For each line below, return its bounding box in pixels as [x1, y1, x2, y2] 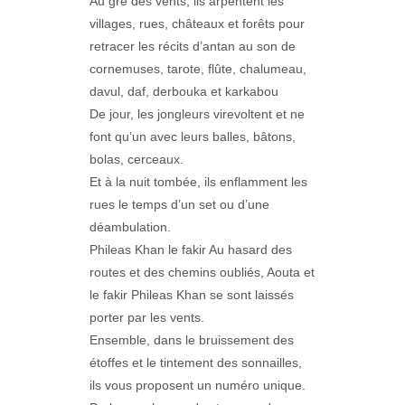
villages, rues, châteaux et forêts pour [89, 16, 305, 31]
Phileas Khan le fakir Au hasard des [89, 242, 292, 257]
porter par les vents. [89, 310, 204, 325]
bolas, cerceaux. [89, 152, 184, 166]
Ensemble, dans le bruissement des [89, 333, 294, 347]
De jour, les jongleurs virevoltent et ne [89, 107, 305, 121]
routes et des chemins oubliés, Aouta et [89, 265, 315, 279]
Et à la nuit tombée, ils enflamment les [89, 174, 307, 189]
